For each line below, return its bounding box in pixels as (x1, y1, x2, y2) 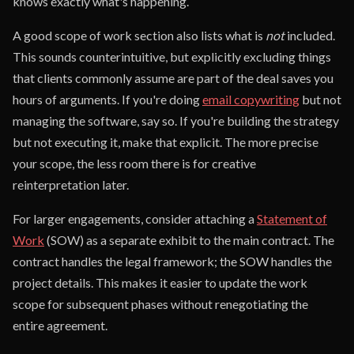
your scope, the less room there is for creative (13, 156, 256, 171)
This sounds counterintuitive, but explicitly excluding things (13, 49, 331, 64)
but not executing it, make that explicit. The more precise (13, 134, 318, 149)
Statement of (257, 211, 327, 226)
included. (284, 28, 335, 43)
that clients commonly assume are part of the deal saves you (13, 70, 333, 85)
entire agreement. (13, 318, 107, 333)
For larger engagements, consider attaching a (13, 211, 257, 226)
